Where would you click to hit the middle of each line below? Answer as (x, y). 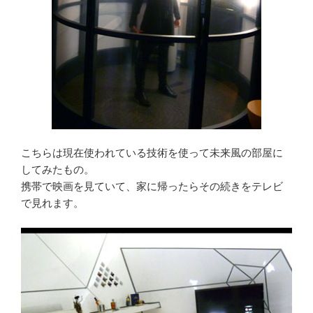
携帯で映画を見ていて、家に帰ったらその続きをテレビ (152, 187)
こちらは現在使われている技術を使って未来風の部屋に (152, 153)
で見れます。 (52, 204)
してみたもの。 (58, 170)
